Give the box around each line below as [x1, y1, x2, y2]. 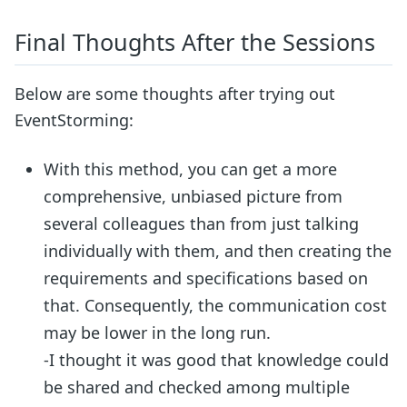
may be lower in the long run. [44, 322, 272, 344]
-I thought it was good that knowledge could [44, 349, 390, 372]
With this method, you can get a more [44, 158, 338, 181]
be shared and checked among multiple [44, 376, 351, 399]
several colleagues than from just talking [44, 213, 360, 235]
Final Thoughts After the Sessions [15, 26, 375, 58]
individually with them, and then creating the [44, 240, 392, 263]
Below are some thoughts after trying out [15, 83, 335, 105]
